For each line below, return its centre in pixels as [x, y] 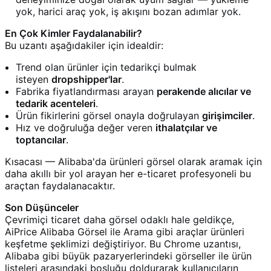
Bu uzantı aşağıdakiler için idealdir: [84, 45]
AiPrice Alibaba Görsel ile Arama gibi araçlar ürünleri [125, 231]
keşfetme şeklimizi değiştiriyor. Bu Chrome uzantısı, [123, 243]
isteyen [34, 79]
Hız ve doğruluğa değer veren [86, 127]
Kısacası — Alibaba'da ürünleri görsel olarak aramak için [133, 161]
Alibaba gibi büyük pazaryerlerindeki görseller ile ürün [128, 256]
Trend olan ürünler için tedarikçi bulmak [106, 67]
